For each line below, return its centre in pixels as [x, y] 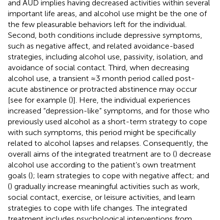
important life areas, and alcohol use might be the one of [107, 13]
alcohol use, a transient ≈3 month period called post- [101, 78]
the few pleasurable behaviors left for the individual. [97, 24]
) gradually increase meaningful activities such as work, [105, 186]
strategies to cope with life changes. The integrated [97, 208]
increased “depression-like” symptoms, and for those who [109, 110]
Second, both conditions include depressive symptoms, [105, 35]
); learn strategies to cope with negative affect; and [120, 175]
